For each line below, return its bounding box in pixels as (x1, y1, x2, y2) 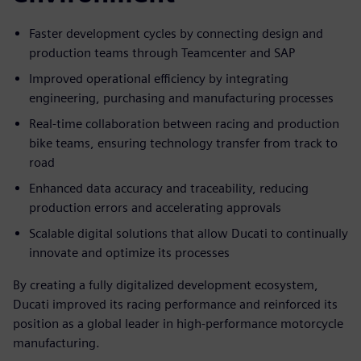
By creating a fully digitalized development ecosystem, (13, 276, 318, 293)
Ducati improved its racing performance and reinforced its (13, 296, 338, 312)
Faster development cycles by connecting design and (29, 25, 323, 41)
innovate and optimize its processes (29, 244, 230, 260)
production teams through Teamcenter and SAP (29, 44, 295, 60)
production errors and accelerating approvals (29, 199, 281, 215)
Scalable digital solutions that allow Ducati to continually (29, 225, 348, 241)
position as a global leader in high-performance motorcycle (13, 315, 343, 331)
